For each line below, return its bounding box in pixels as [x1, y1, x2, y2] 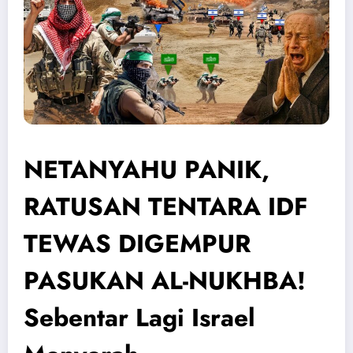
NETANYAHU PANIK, [24, 150, 269, 188]
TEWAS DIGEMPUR [24, 225, 251, 262]
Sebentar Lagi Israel [24, 299, 255, 336]
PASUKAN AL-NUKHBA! [24, 262, 306, 299]
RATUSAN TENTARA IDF [24, 188, 307, 225]
